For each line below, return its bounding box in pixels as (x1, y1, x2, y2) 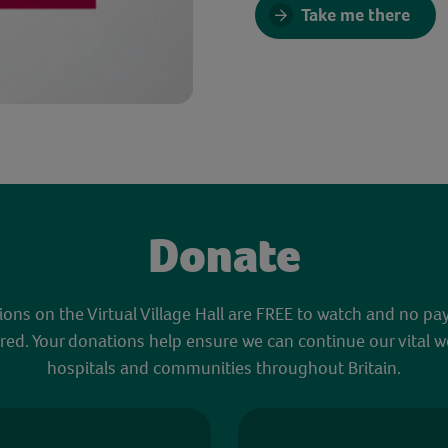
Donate (147, 228, 301, 285)
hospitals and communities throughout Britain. (47, 356, 401, 380)
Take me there (301, 3, 411, 26)
